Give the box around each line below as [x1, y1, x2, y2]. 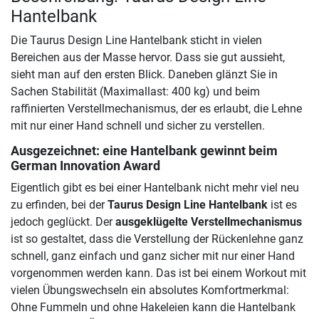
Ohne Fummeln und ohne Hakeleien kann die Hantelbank [11, 300, 296, 315]
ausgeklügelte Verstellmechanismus [115, 215, 302, 229]
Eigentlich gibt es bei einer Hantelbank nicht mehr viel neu [11, 181, 299, 195]
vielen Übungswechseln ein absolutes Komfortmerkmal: [11, 283, 289, 298]
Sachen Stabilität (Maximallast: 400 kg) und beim [11, 85, 260, 99]
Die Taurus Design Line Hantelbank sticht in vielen [11, 33, 262, 48]
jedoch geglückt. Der [11, 215, 115, 229]
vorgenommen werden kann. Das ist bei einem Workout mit [11, 266, 306, 281]
